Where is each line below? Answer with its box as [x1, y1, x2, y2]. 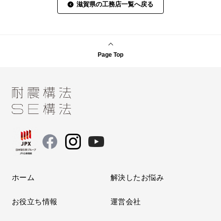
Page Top [98, 51, 123, 59]
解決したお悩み [110, 173, 164, 182]
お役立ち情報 [12, 197, 58, 206]
